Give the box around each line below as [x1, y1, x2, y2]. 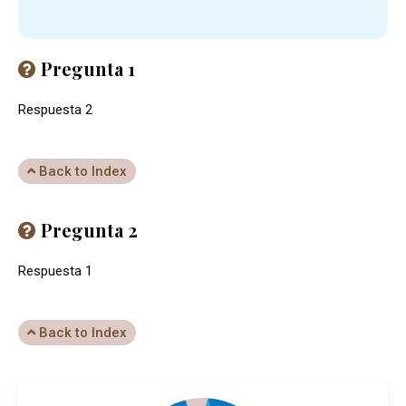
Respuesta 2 [18, 101, 92, 118]
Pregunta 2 [36, 217, 138, 242]
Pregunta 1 [36, 56, 135, 81]
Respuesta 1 [18, 263, 92, 279]
